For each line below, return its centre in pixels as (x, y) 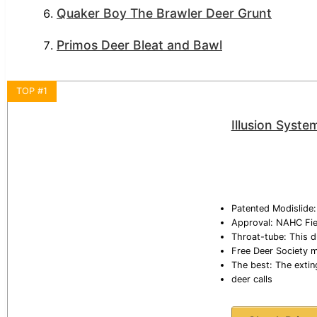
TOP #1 (32, 91)
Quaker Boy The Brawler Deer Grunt (164, 13)
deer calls (252, 279)
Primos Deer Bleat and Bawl (139, 45)
